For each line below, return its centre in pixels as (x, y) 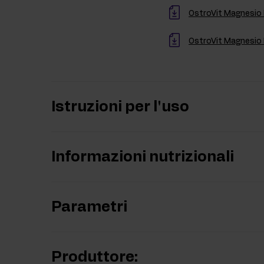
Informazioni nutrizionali (143, 157)
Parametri (89, 207)
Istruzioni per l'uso (120, 107)
